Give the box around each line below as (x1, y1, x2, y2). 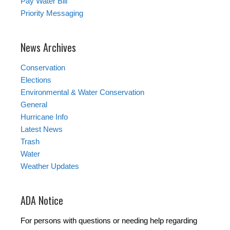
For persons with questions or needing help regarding (21, 216, 197, 225)
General (21, 100, 47, 109)
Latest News (21, 124, 63, 133)
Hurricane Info (21, 112, 68, 121)
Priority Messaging (21, 8, 83, 17)
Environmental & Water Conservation (21, 87, 144, 97)
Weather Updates (21, 161, 79, 170)
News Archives (21, 39, 76, 55)
